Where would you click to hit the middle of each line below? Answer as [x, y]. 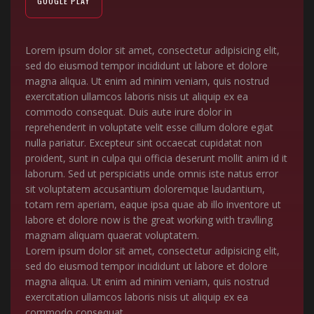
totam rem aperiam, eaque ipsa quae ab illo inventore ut [153, 204]
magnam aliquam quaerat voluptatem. [112, 235]
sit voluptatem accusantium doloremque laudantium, [145, 189]
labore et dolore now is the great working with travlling [149, 219]
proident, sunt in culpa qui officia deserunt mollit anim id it [156, 158]
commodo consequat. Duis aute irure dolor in [128, 111]
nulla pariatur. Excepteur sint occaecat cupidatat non [143, 142]
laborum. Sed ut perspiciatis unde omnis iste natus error [151, 173]
